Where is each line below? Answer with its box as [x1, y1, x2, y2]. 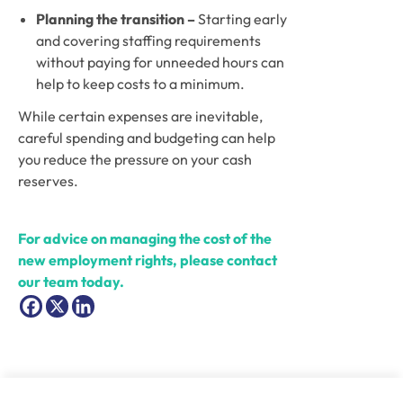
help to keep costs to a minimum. [36, 75, 247, 93]
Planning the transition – [36, 10, 198, 28]
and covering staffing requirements [36, 31, 261, 49]
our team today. [18, 273, 124, 291]
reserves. [18, 172, 78, 190]
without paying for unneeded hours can [36, 53, 284, 71]
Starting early [198, 10, 287, 28]
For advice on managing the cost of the [18, 229, 272, 247]
